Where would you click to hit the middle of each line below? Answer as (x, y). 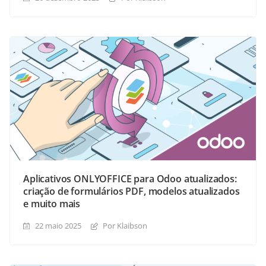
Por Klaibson (125, 226)
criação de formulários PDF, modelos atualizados (132, 191)
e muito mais (52, 204)
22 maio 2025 (58, 226)
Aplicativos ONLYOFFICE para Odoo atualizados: (130, 179)
